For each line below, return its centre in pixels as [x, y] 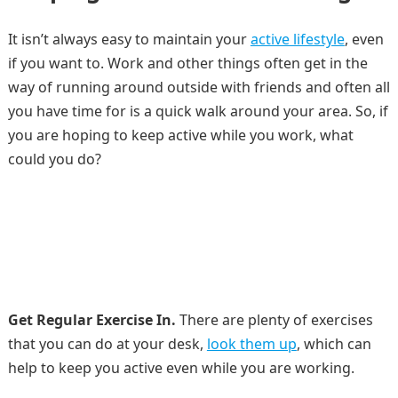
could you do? [54, 159]
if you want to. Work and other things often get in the [187, 63]
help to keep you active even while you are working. [181, 368]
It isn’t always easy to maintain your [129, 39]
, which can [334, 344]
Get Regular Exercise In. [92, 320]
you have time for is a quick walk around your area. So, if [198, 111]
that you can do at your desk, [107, 344]
